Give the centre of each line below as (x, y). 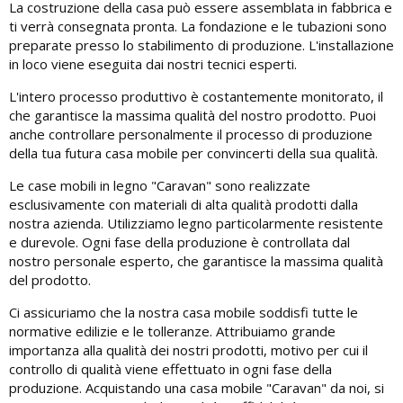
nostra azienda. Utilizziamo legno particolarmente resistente (196, 223)
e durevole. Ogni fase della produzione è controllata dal (179, 242)
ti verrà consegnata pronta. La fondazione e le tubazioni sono (198, 26)
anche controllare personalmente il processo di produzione (191, 134)
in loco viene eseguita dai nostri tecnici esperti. (153, 63)
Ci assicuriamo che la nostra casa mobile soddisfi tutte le (184, 312)
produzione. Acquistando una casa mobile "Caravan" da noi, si (197, 387)
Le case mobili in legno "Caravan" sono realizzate (160, 185)
